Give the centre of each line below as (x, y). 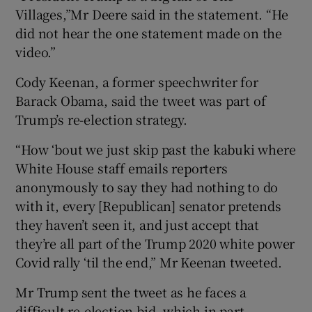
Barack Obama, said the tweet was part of (141, 100)
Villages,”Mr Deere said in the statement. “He (152, 14)
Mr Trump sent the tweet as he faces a (131, 291)
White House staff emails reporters (122, 167)
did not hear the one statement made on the (149, 32)
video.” (36, 51)
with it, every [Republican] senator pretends (148, 205)
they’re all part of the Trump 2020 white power (155, 243)
